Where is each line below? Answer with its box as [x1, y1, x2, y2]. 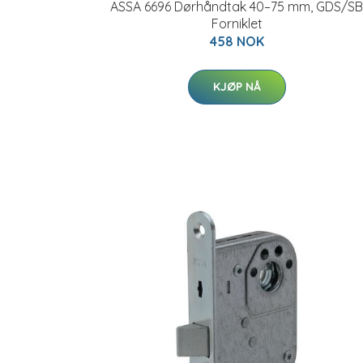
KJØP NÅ [212, 79, 261, 94]
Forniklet [211, 15, 263, 32]
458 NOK [209, 33, 264, 49]
